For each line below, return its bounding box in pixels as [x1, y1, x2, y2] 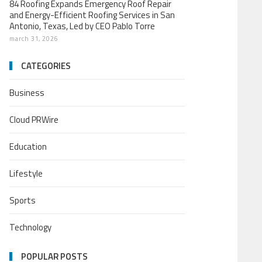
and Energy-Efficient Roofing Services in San [9, 8, 175, 22]
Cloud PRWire [9, 113, 58, 126]
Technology [9, 220, 51, 234]
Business [9, 86, 44, 99]
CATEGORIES [21, 59, 71, 73]
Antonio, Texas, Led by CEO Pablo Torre [9, 19, 155, 33]
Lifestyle [9, 167, 43, 180]
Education [9, 140, 47, 153]
